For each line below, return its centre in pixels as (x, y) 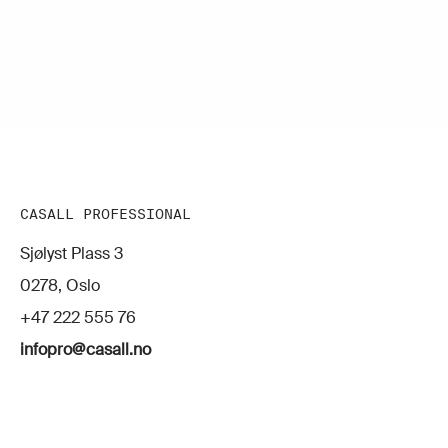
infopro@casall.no (85, 350)
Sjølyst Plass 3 (71, 254)
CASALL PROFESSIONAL (105, 214)
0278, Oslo (60, 286)
